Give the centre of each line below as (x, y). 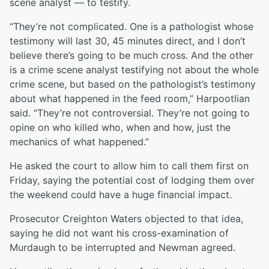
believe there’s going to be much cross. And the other (131, 56)
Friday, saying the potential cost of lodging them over (132, 180)
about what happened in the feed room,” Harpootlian (130, 99)
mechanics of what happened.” (79, 142)
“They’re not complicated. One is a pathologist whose (131, 27)
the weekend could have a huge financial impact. (121, 195)
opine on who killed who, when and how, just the (120, 128)
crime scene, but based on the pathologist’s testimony (133, 84)
